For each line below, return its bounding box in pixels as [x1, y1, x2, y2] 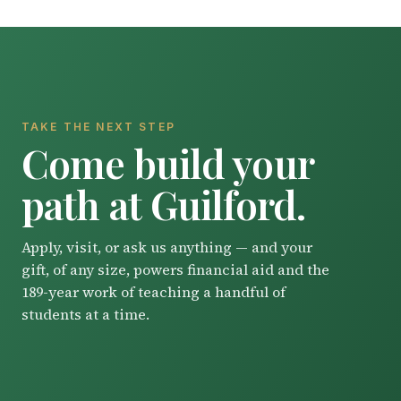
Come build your [21, 136, 313, 190]
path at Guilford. [21, 177, 306, 231]
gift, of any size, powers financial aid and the [21, 259, 329, 279]
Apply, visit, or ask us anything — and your [21, 236, 312, 257]
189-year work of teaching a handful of [21, 281, 286, 302]
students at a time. [21, 303, 149, 324]
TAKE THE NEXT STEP [21, 119, 175, 133]
